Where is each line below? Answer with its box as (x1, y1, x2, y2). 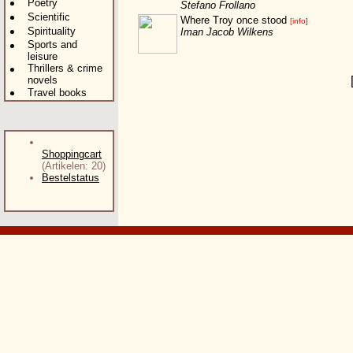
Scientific (28, 11, 76, 23)
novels (28, 74, 61, 86)
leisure (28, 50, 61, 62)
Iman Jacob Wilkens (180, 26, 273, 38)
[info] (289, 17, 308, 25)
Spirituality (28, 25, 79, 37)
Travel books (28, 87, 90, 98)
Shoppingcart (42, 148, 102, 160)
